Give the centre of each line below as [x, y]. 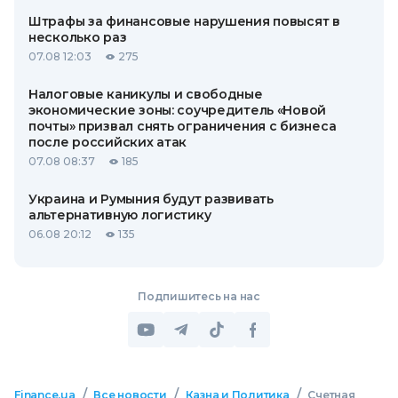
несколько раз [78, 37]
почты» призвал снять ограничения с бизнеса [183, 126]
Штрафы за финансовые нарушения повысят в [184, 21]
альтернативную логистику [120, 215]
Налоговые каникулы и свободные [146, 94]
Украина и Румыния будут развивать [151, 199]
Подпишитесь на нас [199, 296]
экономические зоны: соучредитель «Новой [178, 110]
